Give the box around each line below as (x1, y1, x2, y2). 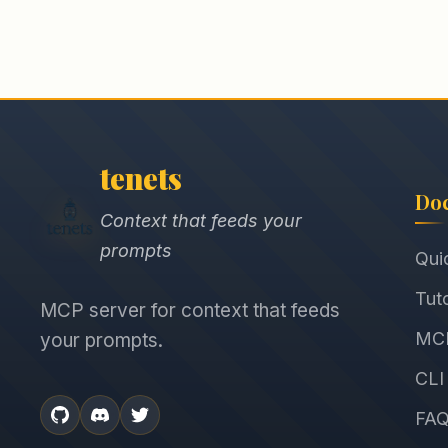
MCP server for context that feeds (40, 299, 340, 322)
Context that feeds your (100, 210, 302, 231)
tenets (100, 158, 182, 198)
